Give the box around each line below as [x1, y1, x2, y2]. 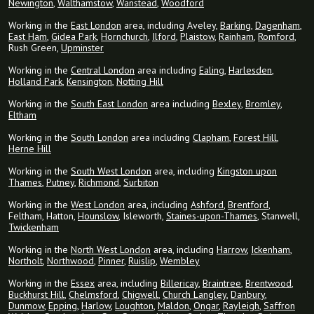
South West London [71, 165, 151, 178]
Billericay [161, 277, 198, 290]
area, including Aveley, [121, 19, 220, 32]
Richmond [78, 176, 119, 189]
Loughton [115, 299, 153, 313]
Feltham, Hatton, [8, 210, 78, 223]
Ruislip [128, 254, 156, 268]
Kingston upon [217, 165, 277, 178]
